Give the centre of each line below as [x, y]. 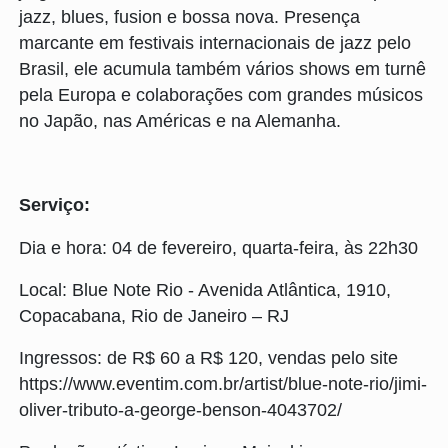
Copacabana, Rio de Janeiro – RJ [154, 315]
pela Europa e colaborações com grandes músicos [221, 94]
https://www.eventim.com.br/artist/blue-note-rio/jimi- [223, 383]
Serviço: [54, 205]
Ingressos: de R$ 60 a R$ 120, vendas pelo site [208, 357]
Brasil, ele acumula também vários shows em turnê [222, 68]
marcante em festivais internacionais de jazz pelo [215, 42]
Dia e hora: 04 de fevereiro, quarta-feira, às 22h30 [218, 247]
